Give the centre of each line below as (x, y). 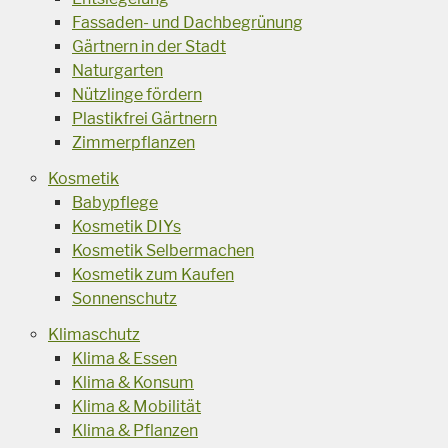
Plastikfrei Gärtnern (144, 118)
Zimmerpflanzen (133, 142)
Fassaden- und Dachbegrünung (187, 22)
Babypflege (115, 202)
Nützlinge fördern (137, 94)
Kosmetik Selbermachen (163, 250)
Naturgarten (117, 70)
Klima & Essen (124, 358)
